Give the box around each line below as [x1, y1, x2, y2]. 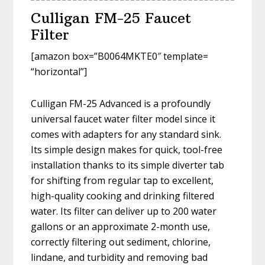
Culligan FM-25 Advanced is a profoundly [31, 97, 211, 111]
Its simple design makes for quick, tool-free [31, 143, 223, 157]
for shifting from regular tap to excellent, [31, 174, 214, 188]
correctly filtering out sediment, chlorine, [31, 235, 211, 249]
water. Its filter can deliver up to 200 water [31, 205, 217, 218]
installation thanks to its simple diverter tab [31, 159, 225, 172]
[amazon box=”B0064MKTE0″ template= [31, 50, 209, 63]
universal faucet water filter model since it [31, 112, 216, 126]
